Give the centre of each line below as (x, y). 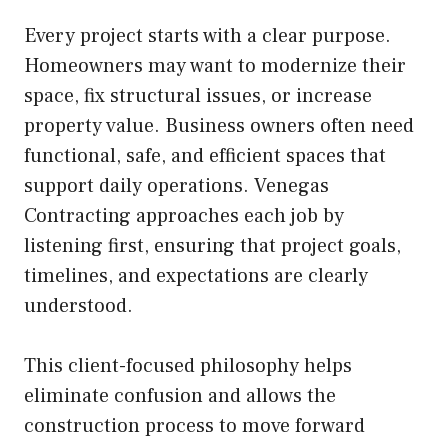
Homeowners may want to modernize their (215, 66)
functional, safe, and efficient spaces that (205, 156)
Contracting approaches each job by (184, 216)
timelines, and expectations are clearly (196, 276)
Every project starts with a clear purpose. (207, 36)
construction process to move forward (194, 426)
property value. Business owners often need (219, 126)
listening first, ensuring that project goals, (212, 246)
